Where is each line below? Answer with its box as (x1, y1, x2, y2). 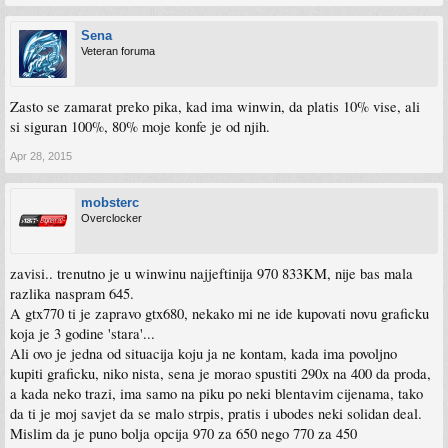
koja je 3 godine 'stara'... (10, 324, 155, 344)
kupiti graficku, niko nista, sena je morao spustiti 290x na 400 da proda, (10, 364, 431, 384)
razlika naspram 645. (10, 284, 134, 304)
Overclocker (81, 212, 142, 225)
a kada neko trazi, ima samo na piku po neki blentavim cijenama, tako (10, 384, 423, 404)
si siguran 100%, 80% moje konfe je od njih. (10, 117, 270, 137)
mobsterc (81, 195, 139, 211)
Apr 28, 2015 (10, 150, 72, 163)
